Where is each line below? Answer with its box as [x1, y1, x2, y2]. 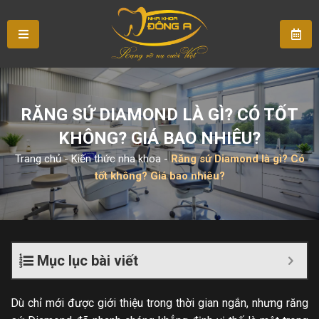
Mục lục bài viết [37, 252, 138, 269]
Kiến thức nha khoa [70, 152, 161, 165]
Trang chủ [14, 152, 61, 165]
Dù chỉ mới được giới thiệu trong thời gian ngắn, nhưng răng [11, 296, 308, 310]
